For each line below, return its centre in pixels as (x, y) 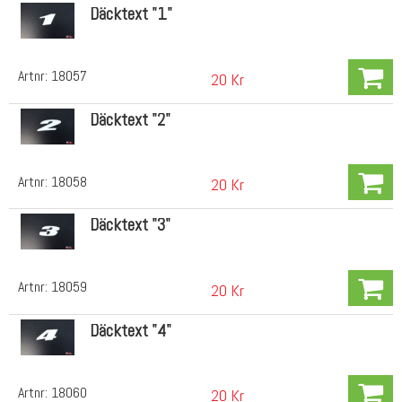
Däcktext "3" (130, 225)
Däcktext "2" (130, 119)
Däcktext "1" (131, 14)
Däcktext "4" (130, 331)
